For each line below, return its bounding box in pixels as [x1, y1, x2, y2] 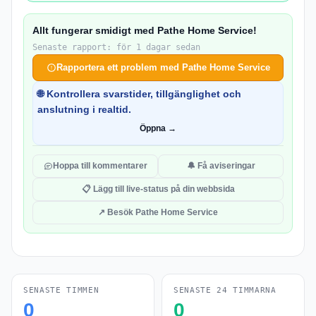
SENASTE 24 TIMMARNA [174, 286, 276, 295]
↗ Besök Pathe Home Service [98, 207, 218, 217]
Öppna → [140, 123, 176, 133]
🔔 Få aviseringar [186, 161, 255, 171]
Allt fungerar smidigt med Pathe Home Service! [32, 25, 257, 36]
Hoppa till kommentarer [52, 161, 147, 171]
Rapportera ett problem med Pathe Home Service [56, 62, 270, 73]
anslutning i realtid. [37, 104, 131, 115]
